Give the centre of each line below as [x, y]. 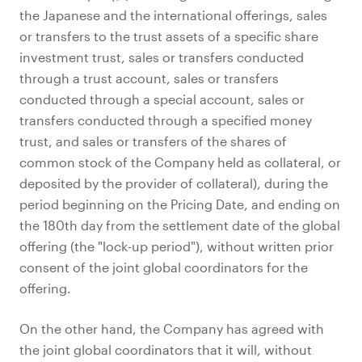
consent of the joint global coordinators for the [164, 267]
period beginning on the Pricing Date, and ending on [180, 204]
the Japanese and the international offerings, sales [173, 15]
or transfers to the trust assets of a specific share [169, 36]
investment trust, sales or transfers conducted [162, 57]
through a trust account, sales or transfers [149, 78]
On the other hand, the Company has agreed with [172, 328]
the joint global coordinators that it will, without [166, 349]
